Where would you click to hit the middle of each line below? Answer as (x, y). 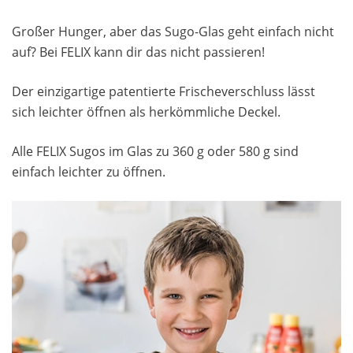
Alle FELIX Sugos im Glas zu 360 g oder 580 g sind (155, 152)
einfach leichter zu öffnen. (89, 172)
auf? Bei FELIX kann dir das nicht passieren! (138, 52)
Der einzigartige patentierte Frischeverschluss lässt (163, 92)
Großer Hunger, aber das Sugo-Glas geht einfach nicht (173, 32)
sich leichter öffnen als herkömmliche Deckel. (148, 112)
